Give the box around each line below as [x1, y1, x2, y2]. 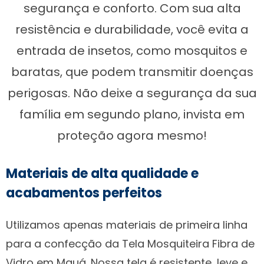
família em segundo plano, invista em [19, 105, 245, 123]
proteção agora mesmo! [57, 127, 207, 144]
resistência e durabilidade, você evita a [15, 21, 249, 38]
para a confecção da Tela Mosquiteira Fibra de [6, 236, 255, 251]
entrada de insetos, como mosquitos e [16, 42, 247, 59]
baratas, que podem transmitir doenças [11, 63, 253, 80]
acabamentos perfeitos [6, 183, 162, 202]
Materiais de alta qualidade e [6, 164, 199, 183]
